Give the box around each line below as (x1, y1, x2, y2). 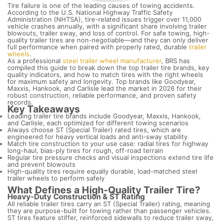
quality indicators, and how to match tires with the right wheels (7, 71, 203, 79)
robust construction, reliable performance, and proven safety (7, 91, 196, 100)
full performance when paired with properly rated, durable (7, 43, 189, 51)
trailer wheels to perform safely (7, 174, 105, 183)
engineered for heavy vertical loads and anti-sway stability (7, 133, 187, 141)
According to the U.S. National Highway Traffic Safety (7, 8, 173, 17)
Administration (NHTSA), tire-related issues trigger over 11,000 (7, 15, 201, 24)
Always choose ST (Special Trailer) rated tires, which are (7, 126, 181, 134)
